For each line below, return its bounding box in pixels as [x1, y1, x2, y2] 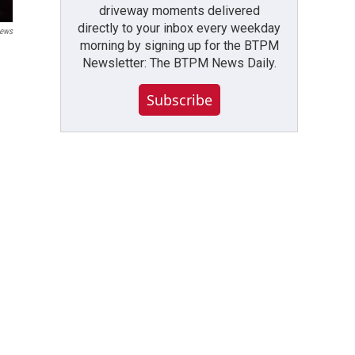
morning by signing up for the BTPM [79, 37, 279, 53]
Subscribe [146, 90, 212, 109]
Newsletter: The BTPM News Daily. [82, 55, 277, 71]
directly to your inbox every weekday [78, 20, 281, 36]
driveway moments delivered [98, 2, 260, 18]
